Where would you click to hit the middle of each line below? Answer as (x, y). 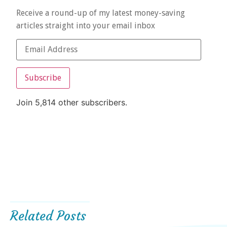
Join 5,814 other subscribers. (72, 102)
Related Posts (48, 216)
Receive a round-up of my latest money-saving (101, 13)
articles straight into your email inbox (86, 25)
